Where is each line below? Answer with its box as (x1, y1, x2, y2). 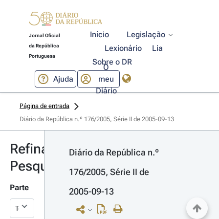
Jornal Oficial (28, 33, 60, 38)
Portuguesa (28, 53, 55, 59)
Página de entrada (20, 102, 69, 109)
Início (90, 30, 109, 39)
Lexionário (105, 44, 142, 53)
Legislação (127, 30, 166, 39)
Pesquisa (10, 158, 66, 174)
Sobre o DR (92, 57, 132, 66)
